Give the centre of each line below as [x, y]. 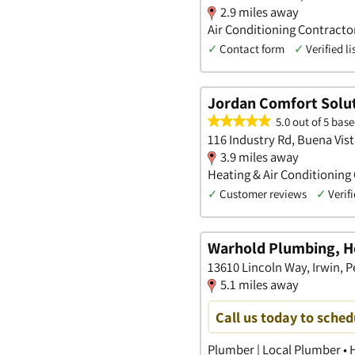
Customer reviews [263, 193]
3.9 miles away [260, 157]
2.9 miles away [260, 12]
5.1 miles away [260, 284]
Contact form [252, 49]
